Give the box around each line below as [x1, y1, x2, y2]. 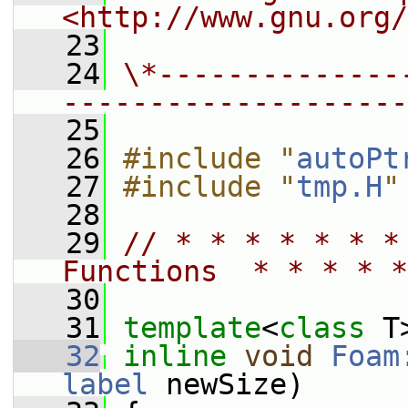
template [123, 311, 261, 344]
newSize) [148, 368, 304, 401]
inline [123, 340, 227, 372]
